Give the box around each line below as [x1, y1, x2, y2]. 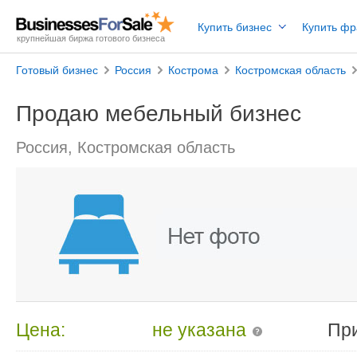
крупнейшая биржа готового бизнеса [17, 33, 165, 43]
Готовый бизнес [16, 64, 98, 76]
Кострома [168, 64, 218, 76]
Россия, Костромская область [16, 139, 235, 156]
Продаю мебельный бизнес [16, 101, 301, 126]
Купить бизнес [198, 21, 272, 33]
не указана [152, 319, 247, 340]
